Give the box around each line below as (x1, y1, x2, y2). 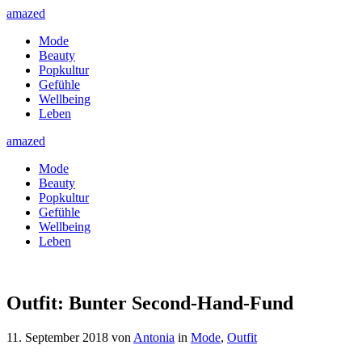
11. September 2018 (6, 330, 108, 344)
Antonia (133, 330, 175, 344)
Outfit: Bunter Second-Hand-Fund (6, 292, 293, 314)
